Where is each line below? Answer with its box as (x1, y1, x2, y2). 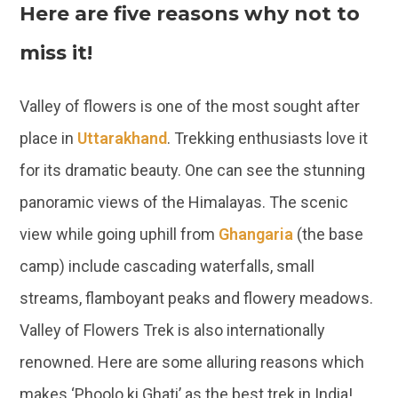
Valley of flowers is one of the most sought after (20, 97, 361, 115)
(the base (293, 225, 364, 243)
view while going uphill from (20, 225, 219, 243)
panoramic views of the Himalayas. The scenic (20, 193, 349, 211)
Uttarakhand (77, 129, 168, 147)
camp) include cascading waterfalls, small (20, 257, 315, 275)
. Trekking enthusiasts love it (167, 129, 369, 147)
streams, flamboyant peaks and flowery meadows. (20, 289, 374, 307)
